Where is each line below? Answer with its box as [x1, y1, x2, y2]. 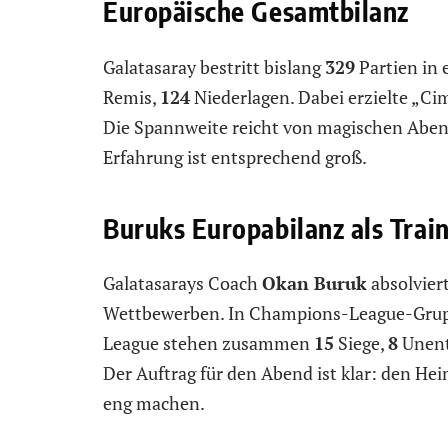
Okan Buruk [262, 271, 367, 296]
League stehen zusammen [103, 331, 314, 356]
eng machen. [103, 391, 205, 416]
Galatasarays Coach [103, 271, 262, 296]
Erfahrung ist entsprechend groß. [103, 144, 367, 169]
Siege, [334, 331, 388, 356]
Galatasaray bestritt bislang [103, 54, 325, 79]
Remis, [103, 84, 160, 109]
